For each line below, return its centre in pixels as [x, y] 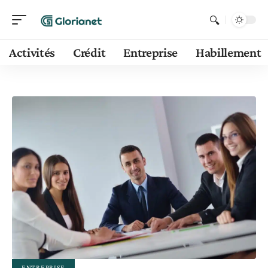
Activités [32, 52]
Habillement [229, 52]
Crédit [89, 52]
